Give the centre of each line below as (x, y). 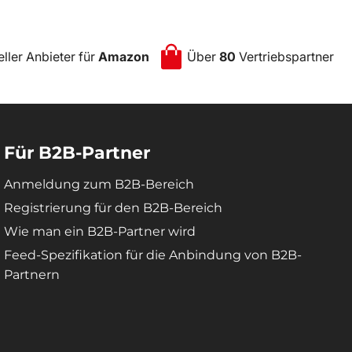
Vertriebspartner (285, 57)
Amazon (124, 57)
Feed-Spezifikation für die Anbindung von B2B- (153, 255)
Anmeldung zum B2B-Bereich (99, 184)
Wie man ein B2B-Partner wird (100, 231)
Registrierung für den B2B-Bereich (113, 208)
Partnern (32, 275)
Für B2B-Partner (77, 153)
